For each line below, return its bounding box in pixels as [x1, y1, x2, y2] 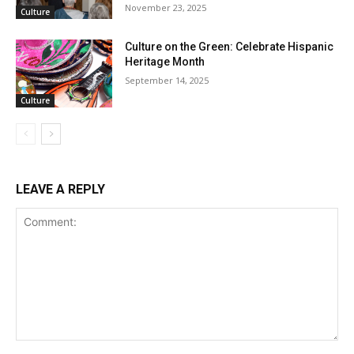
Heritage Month [125, 55, 205, 69]
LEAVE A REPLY [16, 181, 105, 197]
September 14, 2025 [125, 74, 209, 87]
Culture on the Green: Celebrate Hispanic [125, 40, 334, 54]
